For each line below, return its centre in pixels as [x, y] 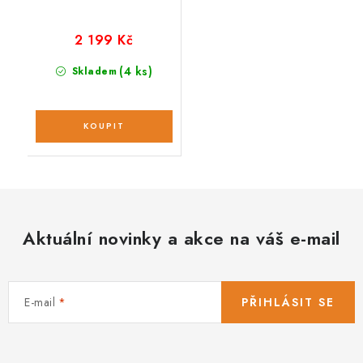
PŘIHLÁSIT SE [288, 302]
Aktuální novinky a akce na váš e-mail [181, 238]
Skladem [92, 71]
